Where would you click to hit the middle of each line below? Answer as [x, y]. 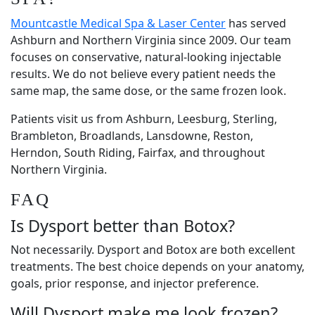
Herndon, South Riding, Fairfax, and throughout [138, 153]
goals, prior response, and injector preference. [135, 283]
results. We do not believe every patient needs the [143, 74]
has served [256, 23]
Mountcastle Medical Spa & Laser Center [118, 23]
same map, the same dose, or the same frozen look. [148, 91]
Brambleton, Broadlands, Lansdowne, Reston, [132, 136]
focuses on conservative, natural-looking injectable [146, 57]
